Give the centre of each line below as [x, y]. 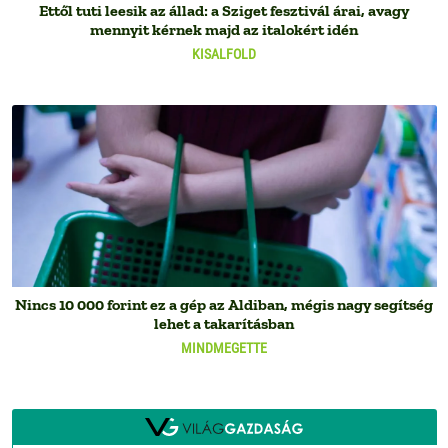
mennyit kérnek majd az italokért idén [224, 29]
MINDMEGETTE [224, 348]
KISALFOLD [224, 53]
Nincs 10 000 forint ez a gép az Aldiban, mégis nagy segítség [224, 305]
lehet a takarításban [224, 324]
